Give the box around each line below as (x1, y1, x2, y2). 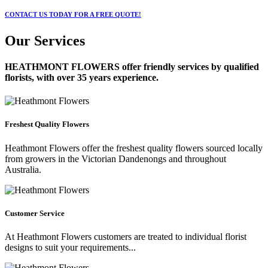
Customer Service (5, 208, 65, 218)
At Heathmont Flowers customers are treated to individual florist (5, 231, 246, 242)
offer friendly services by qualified (120, 61, 259, 72)
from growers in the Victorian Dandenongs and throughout (5, 153, 226, 164)
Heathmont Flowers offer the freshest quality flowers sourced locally (5, 142, 263, 153)
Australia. (5, 164, 41, 175)
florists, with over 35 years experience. (5, 72, 159, 83)
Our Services (5, 32, 85, 48)
